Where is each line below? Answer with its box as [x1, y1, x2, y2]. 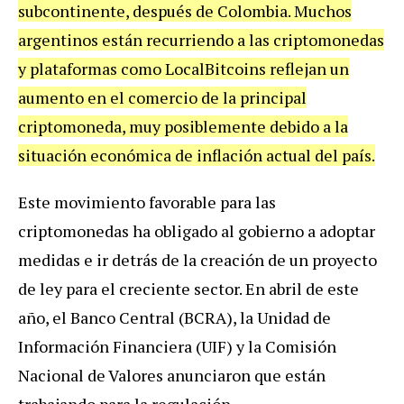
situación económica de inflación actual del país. [18, 143, 375, 166]
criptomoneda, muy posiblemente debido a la [18, 115, 348, 137]
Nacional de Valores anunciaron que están [18, 363, 326, 386]
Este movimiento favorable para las [18, 190, 276, 213]
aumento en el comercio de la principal [18, 86, 307, 108]
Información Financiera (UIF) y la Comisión [18, 335, 336, 357]
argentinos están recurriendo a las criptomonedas [18, 28, 384, 50]
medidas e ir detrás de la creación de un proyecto [18, 248, 377, 271]
